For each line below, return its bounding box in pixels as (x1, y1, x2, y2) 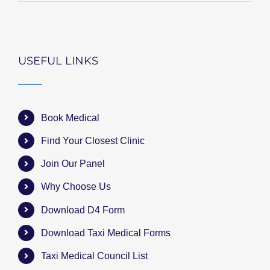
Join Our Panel (41, 159, 105, 169)
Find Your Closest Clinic (41, 136, 145, 146)
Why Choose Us (41, 181, 111, 192)
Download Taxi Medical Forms (41, 227, 171, 238)
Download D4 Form (41, 204, 125, 215)
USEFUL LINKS (18, 54, 98, 67)
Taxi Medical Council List (41, 250, 148, 261)
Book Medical (41, 112, 100, 123)
